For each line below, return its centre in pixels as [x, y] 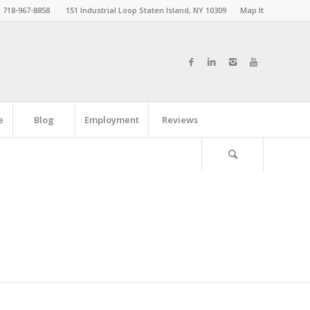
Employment [112, 120]
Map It [252, 10]
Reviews [180, 120]
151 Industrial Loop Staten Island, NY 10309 [146, 10]
